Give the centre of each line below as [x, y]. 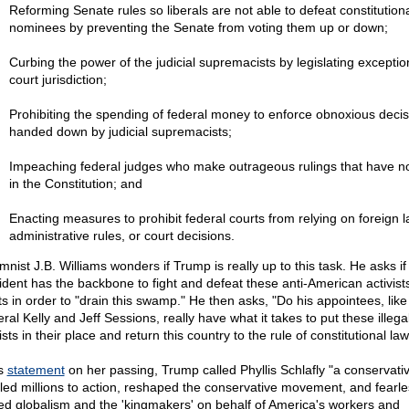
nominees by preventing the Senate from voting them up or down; [198, 27]
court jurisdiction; [58, 79]
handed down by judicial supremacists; [120, 131]
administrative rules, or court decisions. [121, 236]
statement [36, 370]
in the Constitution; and [75, 184]
